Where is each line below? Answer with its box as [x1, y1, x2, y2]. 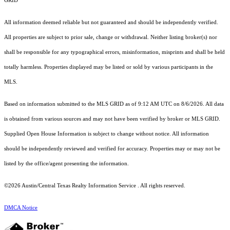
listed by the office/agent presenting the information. [4, 161, 129, 167]
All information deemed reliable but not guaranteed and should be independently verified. [4, 20, 218, 26]
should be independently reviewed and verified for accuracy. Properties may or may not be [4, 146, 220, 152]
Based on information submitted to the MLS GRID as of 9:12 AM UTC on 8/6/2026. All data [4, 101, 224, 107]
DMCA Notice [4, 205, 37, 211]
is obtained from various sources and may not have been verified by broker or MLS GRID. [4, 116, 220, 122]
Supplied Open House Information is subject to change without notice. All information [4, 131, 209, 137]
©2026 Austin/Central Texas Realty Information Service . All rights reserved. [4, 183, 185, 189]
